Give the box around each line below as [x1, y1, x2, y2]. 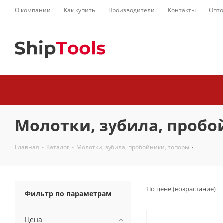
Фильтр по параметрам [25, 189, 111, 198]
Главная [15, 143, 39, 151]
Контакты [168, 6, 196, 14]
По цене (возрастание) [146, 184, 217, 193]
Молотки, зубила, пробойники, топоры [76, 143, 189, 151]
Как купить [64, 6, 95, 14]
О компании [15, 6, 51, 14]
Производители [108, 6, 155, 14]
